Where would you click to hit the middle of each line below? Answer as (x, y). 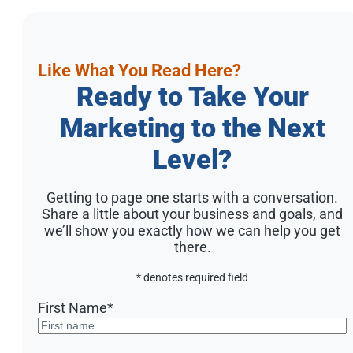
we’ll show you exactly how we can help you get (192, 230)
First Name (72, 307)
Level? (192, 159)
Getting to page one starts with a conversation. (192, 197)
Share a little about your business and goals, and (192, 214)
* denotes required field (192, 277)
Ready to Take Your (192, 96)
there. (192, 247)
